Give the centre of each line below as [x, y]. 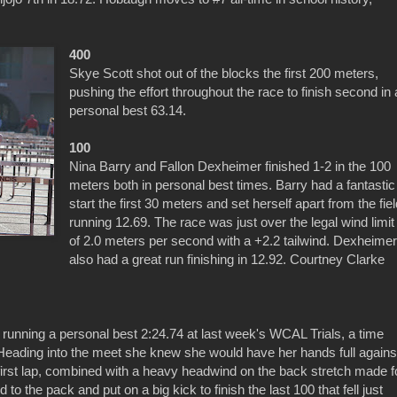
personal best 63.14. [128, 111]
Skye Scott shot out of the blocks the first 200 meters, [224, 74]
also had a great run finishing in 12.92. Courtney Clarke [227, 260]
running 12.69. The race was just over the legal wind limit [232, 222]
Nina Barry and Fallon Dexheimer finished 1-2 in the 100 [230, 167]
